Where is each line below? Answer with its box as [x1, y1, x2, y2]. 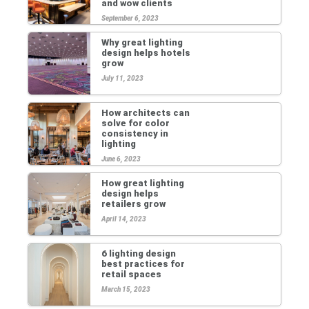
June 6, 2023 [101, 154, 141, 163]
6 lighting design [101, 248, 176, 259]
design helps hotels [101, 47, 190, 58]
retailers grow [101, 198, 166, 209]
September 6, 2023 [101, 14, 159, 22]
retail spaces [101, 268, 161, 279]
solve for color [101, 117, 170, 128]
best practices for [101, 258, 185, 269]
